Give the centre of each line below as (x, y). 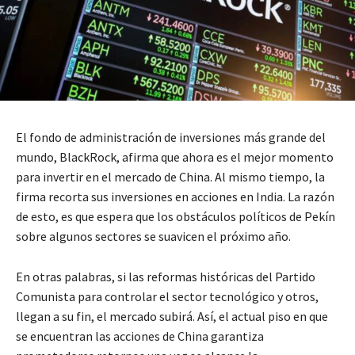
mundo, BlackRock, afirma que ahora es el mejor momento (175, 157)
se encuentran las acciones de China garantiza (140, 336)
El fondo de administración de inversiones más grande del (171, 137)
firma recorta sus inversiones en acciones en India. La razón (175, 196)
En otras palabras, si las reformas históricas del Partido (166, 276)
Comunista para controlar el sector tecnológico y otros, (167, 296)
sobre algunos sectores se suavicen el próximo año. (153, 236)
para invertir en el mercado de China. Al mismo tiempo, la (170, 176)
